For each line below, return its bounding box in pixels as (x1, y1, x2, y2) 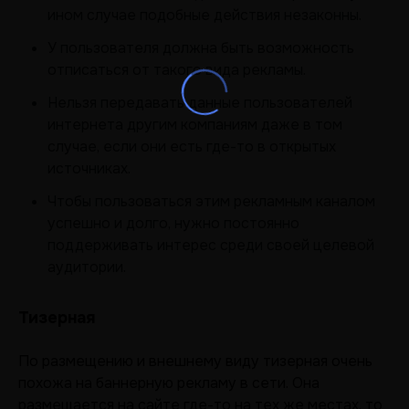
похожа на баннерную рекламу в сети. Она (18, 373, 320, 393)
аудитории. (47, 257, 126, 277)
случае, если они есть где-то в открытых (47, 137, 336, 156)
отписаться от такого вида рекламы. (47, 60, 306, 79)
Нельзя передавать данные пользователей (47, 93, 352, 112)
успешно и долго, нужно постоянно (47, 214, 299, 233)
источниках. (47, 159, 131, 178)
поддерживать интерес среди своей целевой (47, 236, 374, 255)
